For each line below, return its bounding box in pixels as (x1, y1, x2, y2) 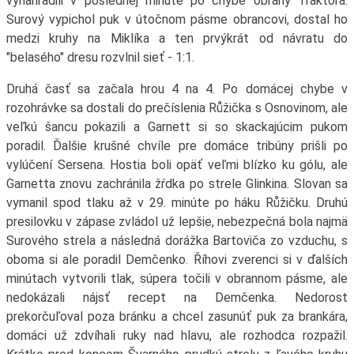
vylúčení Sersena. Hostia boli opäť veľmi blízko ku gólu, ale (6, 157, 348, 173)
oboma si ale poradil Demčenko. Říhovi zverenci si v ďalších (6, 252, 348, 268)
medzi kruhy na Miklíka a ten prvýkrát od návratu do (6, 31, 348, 47)
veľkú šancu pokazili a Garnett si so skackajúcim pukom (6, 119, 348, 135)
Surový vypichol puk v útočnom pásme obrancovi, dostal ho (6, 12, 348, 28)
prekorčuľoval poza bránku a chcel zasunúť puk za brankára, (6, 309, 348, 325)
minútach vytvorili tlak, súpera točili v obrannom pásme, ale (6, 271, 348, 287)
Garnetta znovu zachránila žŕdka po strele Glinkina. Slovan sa (6, 176, 348, 192)
